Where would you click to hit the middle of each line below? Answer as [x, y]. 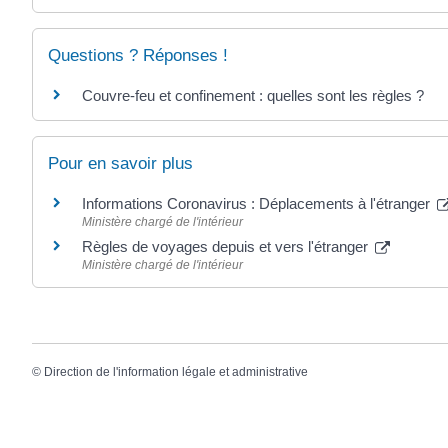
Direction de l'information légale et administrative [176, 372]
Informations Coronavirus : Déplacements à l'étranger [258, 204]
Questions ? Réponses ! [138, 55]
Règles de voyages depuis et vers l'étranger [227, 247]
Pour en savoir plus [120, 164]
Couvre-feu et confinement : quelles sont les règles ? [253, 95]
